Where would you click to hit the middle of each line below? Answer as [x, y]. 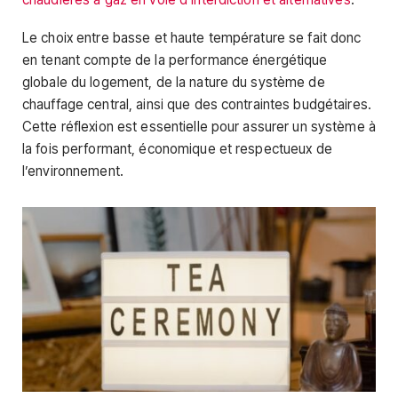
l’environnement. [73, 171]
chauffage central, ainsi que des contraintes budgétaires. [197, 105]
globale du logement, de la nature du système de [174, 83]
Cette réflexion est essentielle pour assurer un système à [199, 127]
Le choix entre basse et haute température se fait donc [192, 38]
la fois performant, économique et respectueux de [177, 149]
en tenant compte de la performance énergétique [175, 60]
